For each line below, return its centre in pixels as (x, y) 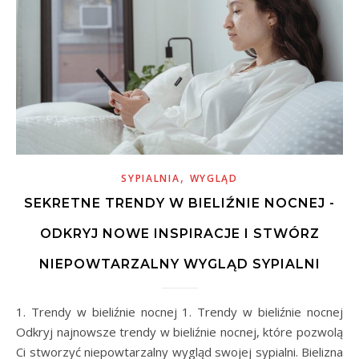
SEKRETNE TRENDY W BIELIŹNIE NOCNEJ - (179, 203)
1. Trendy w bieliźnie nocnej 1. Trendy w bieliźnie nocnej (21, 311)
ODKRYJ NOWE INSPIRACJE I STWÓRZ (179, 233)
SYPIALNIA (151, 178)
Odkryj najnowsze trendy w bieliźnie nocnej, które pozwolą (179, 331)
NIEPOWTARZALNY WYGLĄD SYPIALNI (179, 264)
